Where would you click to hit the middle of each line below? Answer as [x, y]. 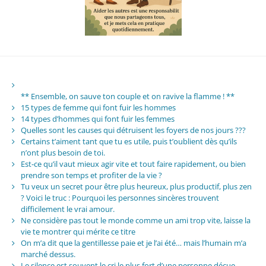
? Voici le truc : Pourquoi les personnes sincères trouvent [120, 197]
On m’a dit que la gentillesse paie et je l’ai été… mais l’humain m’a [133, 243]
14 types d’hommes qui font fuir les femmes [97, 118]
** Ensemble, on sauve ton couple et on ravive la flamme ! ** [127, 96]
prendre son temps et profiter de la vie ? [91, 175]
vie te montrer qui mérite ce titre [78, 231]
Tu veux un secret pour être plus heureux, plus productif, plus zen [136, 186]
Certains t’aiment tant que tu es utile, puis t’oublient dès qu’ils [129, 141]
